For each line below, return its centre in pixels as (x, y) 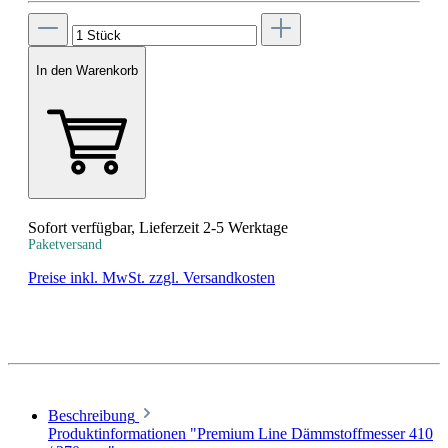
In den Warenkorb (87, 70)
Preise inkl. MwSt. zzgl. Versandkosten (151, 277)
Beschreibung (91, 415)
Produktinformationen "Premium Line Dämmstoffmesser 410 (240, 433)
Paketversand (65, 244)
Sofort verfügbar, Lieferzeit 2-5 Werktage (158, 227)
